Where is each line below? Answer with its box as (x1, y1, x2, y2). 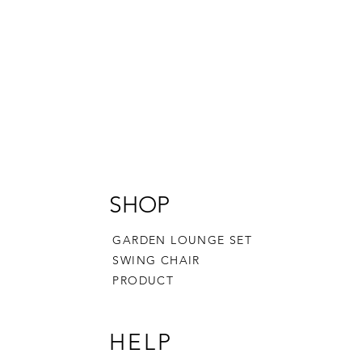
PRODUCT (112, 273, 175, 288)
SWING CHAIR (112, 253, 200, 267)
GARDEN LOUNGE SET (112, 233, 253, 247)
